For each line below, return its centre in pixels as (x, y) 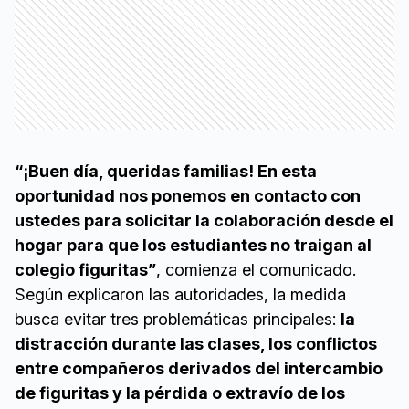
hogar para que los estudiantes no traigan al (193, 246)
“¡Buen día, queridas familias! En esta (166, 172)
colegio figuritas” (85, 270)
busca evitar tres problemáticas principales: (178, 320)
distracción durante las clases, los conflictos (196, 344)
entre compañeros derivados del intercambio (199, 369)
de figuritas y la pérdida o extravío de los (180, 393)
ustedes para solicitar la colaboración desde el (204, 221)
